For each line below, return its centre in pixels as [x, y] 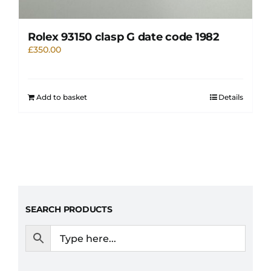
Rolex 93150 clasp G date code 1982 [124, 37]
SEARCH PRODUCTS [69, 209]
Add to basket [62, 97]
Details [231, 97]
